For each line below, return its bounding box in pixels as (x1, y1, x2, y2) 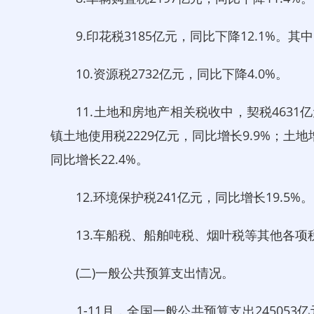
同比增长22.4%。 (50, 151, 149, 168)
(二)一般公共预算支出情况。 (50, 264, 234, 281)
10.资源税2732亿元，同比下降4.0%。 (50, 65, 288, 82)
